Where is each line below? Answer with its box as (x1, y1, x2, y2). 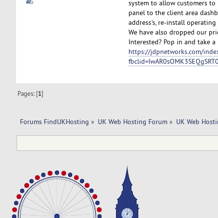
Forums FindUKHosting (19, 117, 89, 126)
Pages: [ (18, 89, 38, 97)
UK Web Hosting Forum (97, 117, 167, 126)
